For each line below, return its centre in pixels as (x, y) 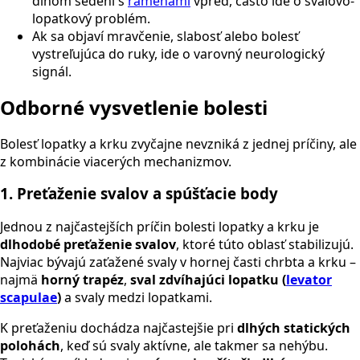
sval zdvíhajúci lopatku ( (208, 279)
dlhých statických (294, 327)
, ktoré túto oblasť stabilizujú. (265, 244)
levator (309, 279)
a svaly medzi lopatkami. (137, 297)
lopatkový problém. (91, 18)
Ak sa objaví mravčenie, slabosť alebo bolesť (166, 36)
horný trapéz (82, 279)
